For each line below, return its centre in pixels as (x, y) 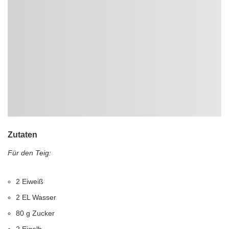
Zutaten (22, 135)
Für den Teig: (29, 153)
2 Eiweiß (30, 181)
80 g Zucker (35, 213)
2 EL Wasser (36, 197)
